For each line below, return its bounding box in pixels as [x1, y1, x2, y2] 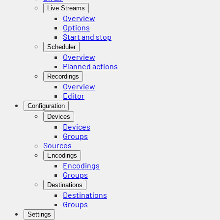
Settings [27, 211, 51, 218]
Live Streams [47, 4, 85, 12]
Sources [43, 140, 72, 150]
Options [63, 23, 90, 32]
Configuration [27, 102, 65, 110]
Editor [63, 91, 84, 100]
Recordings [47, 73, 79, 80]
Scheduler [47, 43, 76, 51]
